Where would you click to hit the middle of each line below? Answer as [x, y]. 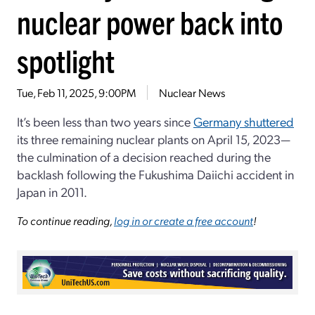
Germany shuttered [244, 121]
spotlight [66, 60]
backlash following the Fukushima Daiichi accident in [155, 174]
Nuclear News [192, 92]
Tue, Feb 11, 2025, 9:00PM [76, 92]
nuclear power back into [150, 21]
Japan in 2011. [52, 191]
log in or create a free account [184, 220]
